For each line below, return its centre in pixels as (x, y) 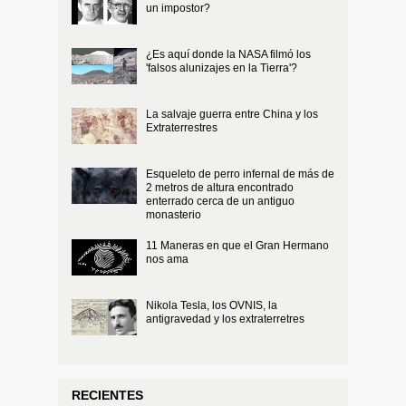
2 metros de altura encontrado (220, 187)
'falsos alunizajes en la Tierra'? (222, 68)
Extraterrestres (182, 127)
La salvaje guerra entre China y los (232, 114)
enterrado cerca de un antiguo (220, 201)
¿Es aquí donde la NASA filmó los (228, 54)
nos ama (167, 259)
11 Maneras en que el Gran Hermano (237, 245)
